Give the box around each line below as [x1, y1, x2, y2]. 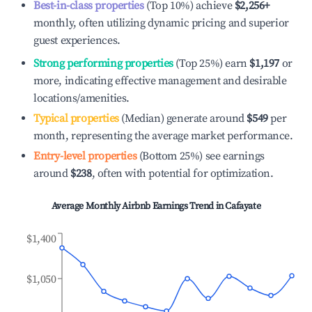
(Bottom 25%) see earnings [136, 149, 265, 163]
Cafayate [225, 200, 261, 212]
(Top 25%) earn [173, 56, 247, 70]
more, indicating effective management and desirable [33, 74, 287, 88]
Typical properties [33, 111, 119, 125]
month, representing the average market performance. [33, 129, 293, 143]
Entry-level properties [33, 149, 137, 163]
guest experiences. [33, 33, 120, 47]
